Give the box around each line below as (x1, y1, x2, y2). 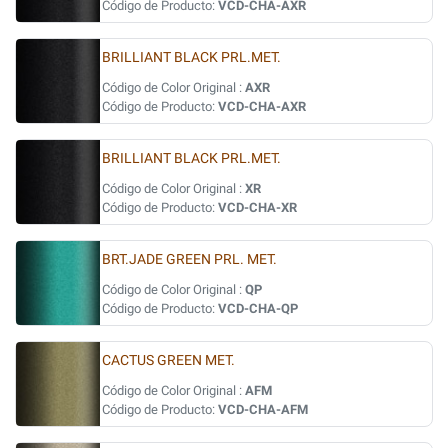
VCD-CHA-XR (218, 200, 297, 215)
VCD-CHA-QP (218, 301, 298, 316)
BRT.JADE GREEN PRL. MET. (102, 251, 277, 268)
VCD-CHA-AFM (218, 402, 308, 417)
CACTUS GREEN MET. (102, 352, 235, 369)
